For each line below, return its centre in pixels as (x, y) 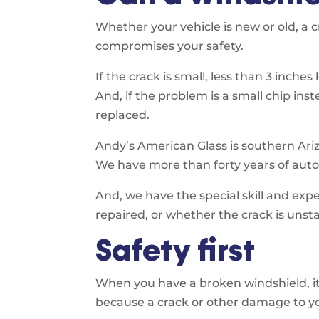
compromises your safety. (170, 46)
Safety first (176, 250)
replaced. (123, 115)
